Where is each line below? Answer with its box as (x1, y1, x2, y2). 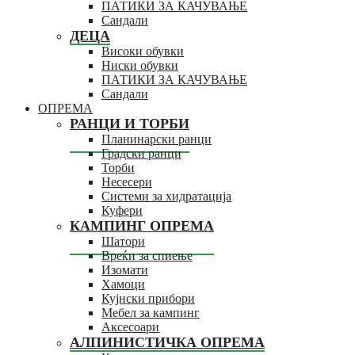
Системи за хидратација (101, 189, 231, 203)
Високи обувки (101, 44, 184, 58)
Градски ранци (101, 146, 181, 160)
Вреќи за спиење (101, 248, 193, 262)
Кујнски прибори (101, 291, 195, 305)
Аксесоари (101, 319, 159, 334)
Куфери (101, 203, 143, 217)
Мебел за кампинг (101, 305, 200, 319)
